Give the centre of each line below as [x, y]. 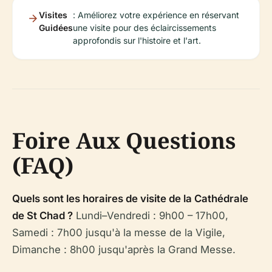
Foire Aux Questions [124, 140]
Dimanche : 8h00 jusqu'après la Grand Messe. [124, 249]
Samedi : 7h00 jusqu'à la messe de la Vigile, [119, 232]
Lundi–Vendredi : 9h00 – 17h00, [151, 215]
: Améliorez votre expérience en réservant [156, 15]
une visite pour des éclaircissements [144, 27]
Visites [53, 15]
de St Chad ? [42, 215]
